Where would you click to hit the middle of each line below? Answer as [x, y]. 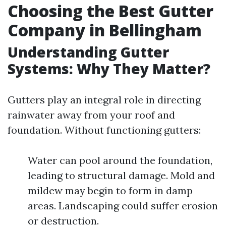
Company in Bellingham [105, 30]
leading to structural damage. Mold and [121, 175]
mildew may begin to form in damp [110, 190]
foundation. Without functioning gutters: [104, 130]
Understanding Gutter [88, 52]
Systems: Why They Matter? [109, 69]
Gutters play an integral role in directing [104, 100]
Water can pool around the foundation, [120, 160]
